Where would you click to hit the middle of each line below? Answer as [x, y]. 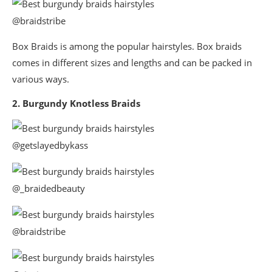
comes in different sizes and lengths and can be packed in [132, 63]
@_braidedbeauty [49, 189]
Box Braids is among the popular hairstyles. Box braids [127, 46]
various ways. [41, 79]
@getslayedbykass [50, 145]
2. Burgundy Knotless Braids [76, 104]
